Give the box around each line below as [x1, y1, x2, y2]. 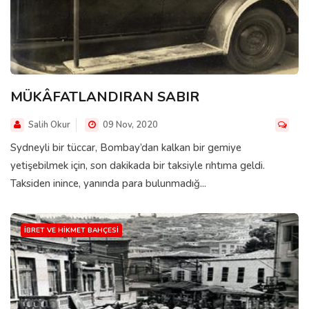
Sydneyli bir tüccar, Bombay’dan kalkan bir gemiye [10, 141, 241, 155]
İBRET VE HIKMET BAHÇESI [24, 226, 119, 236]
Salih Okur [28, 119, 70, 132]
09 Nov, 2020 [101, 119, 158, 132]
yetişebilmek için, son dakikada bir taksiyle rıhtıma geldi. [10, 159, 265, 173]
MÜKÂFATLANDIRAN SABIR [10, 88, 199, 107]
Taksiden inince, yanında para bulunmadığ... [10, 177, 206, 191]
